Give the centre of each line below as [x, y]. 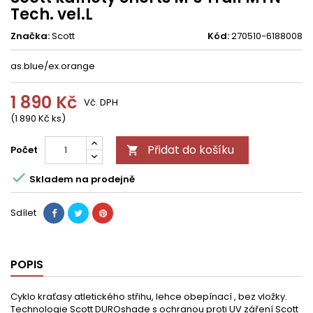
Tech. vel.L [52, 14]
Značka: [30, 36]
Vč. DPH [101, 102]
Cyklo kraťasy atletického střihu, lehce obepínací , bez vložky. [149, 297]
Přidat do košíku [191, 150]
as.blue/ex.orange [53, 66]
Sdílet [23, 213]
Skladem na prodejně [81, 179]
